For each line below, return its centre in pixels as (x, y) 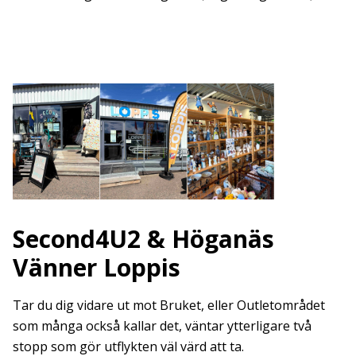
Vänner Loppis (97, 267)
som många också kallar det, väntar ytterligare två (162, 325)
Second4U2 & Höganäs (143, 238)
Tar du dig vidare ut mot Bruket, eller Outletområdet (169, 305)
